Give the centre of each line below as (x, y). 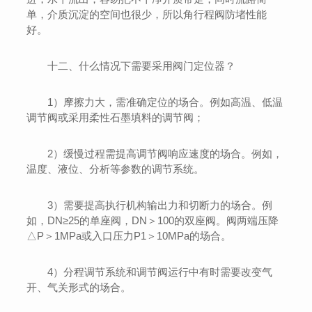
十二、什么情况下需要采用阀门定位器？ (142, 65)
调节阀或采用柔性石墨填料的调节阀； (116, 117)
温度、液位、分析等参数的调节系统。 (116, 169)
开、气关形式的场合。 (79, 287)
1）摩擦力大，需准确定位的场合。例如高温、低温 (165, 102)
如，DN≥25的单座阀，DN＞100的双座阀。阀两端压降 (153, 220)
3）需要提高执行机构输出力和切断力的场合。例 (160, 205)
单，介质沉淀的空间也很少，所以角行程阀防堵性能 (147, 14)
